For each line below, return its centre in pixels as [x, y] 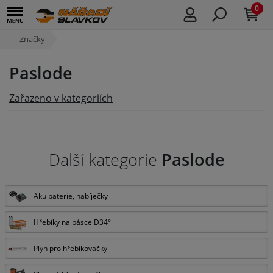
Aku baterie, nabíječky [71, 196]
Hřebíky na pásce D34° [72, 222]
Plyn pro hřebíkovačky [70, 248]
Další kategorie [103, 160]
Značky [32, 39]
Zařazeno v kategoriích [61, 98]
